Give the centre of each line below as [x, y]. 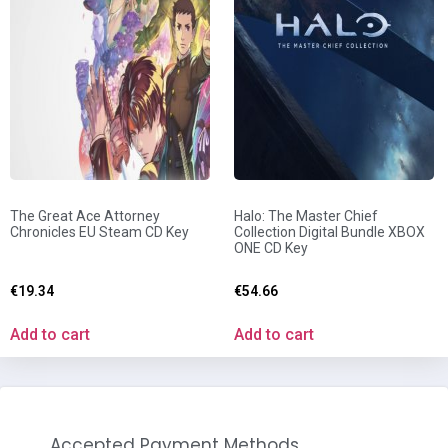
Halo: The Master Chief [306, 215]
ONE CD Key [271, 247]
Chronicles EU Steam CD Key [99, 231]
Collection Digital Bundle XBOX [329, 231]
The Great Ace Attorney [85, 215]
